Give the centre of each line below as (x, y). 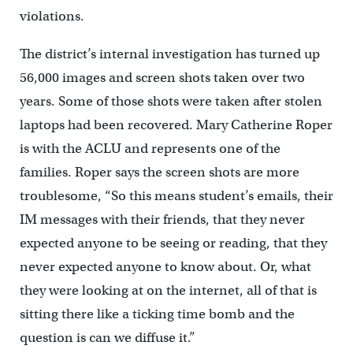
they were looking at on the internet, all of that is (168, 290)
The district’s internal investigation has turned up (169, 54)
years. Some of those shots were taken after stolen (171, 101)
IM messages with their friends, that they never (162, 219)
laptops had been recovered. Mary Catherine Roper (176, 125)
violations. (52, 16)
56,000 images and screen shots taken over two (162, 78)
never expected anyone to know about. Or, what (165, 267)
